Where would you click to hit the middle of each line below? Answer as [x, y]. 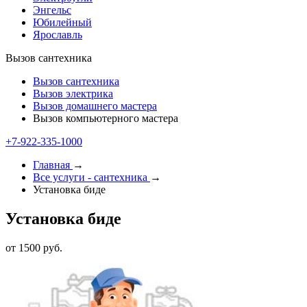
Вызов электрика [73, 94]
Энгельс [52, 10]
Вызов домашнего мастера [95, 106]
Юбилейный [62, 22]
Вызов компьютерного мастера [106, 118]
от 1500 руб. [34, 247]
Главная [51, 165]
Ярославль [58, 35]
